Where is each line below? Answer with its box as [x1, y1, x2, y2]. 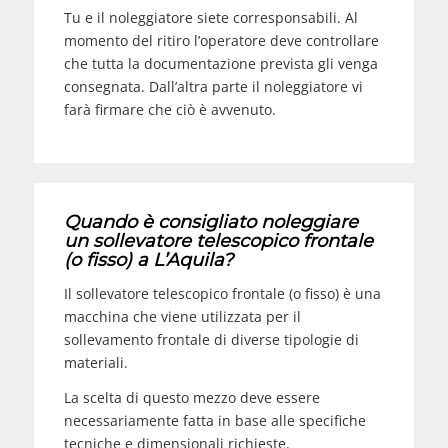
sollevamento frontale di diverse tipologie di [63, 329, 359, 349]
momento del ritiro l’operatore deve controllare [63, 30, 379, 50]
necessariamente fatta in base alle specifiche [63, 410, 366, 430]
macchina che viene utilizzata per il [63, 306, 301, 326]
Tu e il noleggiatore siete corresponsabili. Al [63, 7, 358, 27]
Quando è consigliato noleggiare [63, 210, 358, 233]
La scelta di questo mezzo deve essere [63, 387, 320, 407]
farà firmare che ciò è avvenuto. [63, 99, 276, 119]
